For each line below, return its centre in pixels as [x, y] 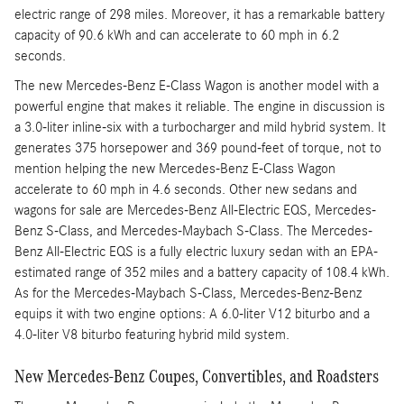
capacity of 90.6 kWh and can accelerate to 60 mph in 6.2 [177, 35]
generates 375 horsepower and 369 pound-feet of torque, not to [198, 147]
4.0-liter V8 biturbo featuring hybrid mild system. [152, 334]
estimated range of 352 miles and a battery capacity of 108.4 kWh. [202, 272]
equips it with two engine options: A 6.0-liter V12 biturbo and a [192, 313]
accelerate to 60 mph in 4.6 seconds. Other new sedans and [186, 189]
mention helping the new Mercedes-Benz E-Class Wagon [175, 168]
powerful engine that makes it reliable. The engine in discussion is [200, 106]
